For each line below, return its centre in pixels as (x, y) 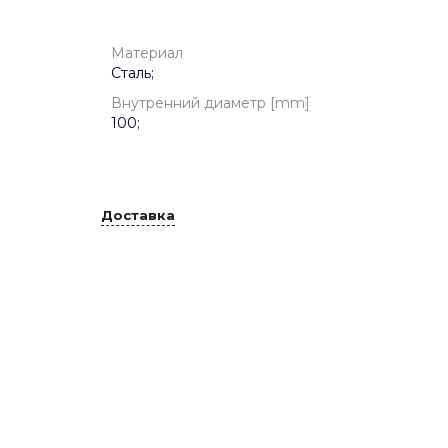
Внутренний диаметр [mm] (210, 103)
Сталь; (132, 73)
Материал (147, 53)
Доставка (138, 214)
